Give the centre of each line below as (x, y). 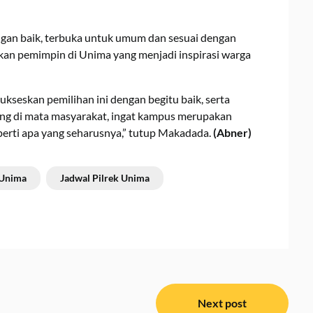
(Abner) (232, 132)
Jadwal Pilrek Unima (105, 177)
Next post (222, 303)
